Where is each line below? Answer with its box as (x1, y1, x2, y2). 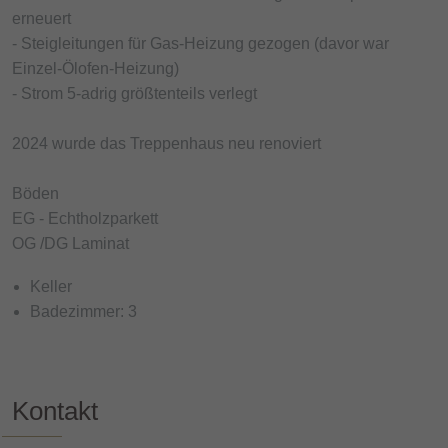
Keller (30, 277, 72, 295)
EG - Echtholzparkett (12, 209, 158, 227)
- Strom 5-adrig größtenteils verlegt (12, 84, 257, 102)
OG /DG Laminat (12, 234, 129, 252)
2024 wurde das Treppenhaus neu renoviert (12, 134, 321, 152)
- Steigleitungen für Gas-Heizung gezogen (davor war (12, 34, 389, 52)
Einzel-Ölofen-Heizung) (12, 59, 179, 77)
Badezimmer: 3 (30, 302, 137, 320)
